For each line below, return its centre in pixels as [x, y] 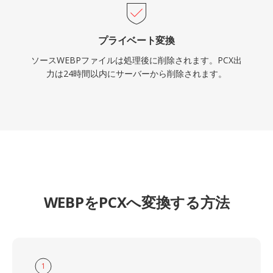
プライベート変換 [136, 40]
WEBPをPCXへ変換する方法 [136, 202]
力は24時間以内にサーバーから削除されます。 [136, 73]
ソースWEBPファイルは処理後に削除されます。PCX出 [136, 60]
